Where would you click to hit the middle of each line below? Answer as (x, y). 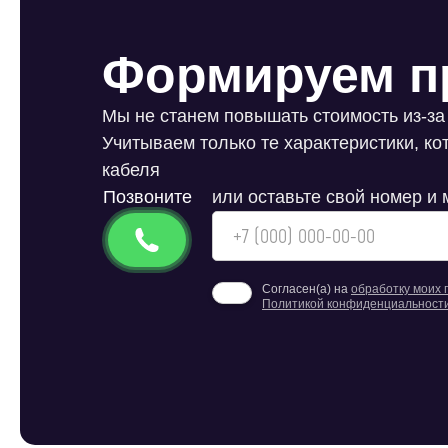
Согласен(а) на (306, 289)
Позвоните (147, 197)
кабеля (131, 170)
